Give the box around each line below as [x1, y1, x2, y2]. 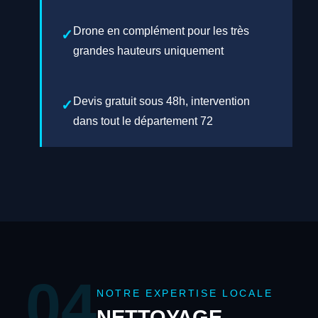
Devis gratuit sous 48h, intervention [72, 95, 250, 108]
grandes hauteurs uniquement [72, 44, 224, 57]
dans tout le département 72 [72, 115, 213, 128]
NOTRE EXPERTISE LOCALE [96, 287, 273, 299]
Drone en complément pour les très [72, 24, 249, 37]
